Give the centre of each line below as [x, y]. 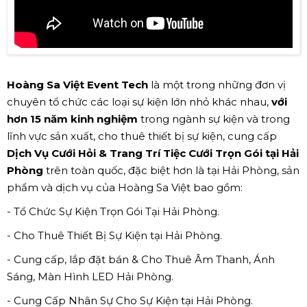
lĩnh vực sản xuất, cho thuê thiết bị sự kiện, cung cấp [142, 136]
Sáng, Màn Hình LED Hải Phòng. [90, 276]
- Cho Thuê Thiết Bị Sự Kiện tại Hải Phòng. [114, 235]
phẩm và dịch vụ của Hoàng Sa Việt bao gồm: [125, 187]
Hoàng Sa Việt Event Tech [79, 84]
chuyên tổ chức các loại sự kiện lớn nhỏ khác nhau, [139, 101]
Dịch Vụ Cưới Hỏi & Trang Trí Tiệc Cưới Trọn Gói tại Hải [153, 153]
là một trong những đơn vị [218, 84]
